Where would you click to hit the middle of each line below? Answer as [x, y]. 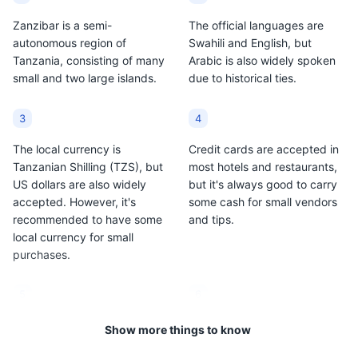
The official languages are [256, 26]
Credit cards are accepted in [264, 149]
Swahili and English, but [250, 43]
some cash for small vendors [263, 201]
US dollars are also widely [80, 184]
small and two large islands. [85, 78]
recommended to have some [88, 219]
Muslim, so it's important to [82, 343]
